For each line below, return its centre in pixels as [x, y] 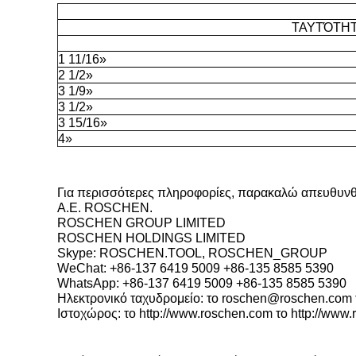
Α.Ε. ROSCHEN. [105, 208]
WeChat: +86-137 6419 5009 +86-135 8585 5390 [195, 268]
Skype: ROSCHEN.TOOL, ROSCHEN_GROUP [192, 253]
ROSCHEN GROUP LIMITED [141, 223]
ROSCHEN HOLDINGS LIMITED [151, 238]
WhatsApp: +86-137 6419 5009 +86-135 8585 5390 [202, 283]
